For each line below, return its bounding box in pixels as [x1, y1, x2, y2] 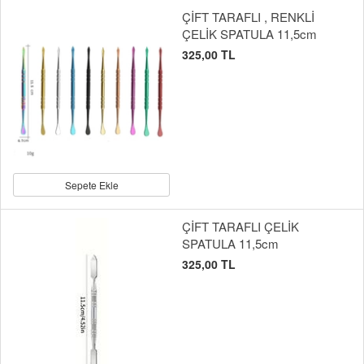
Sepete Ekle [64, 177, 119, 192]
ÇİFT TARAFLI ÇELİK [182, 217, 299, 235]
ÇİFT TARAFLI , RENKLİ [182, 7, 314, 25]
